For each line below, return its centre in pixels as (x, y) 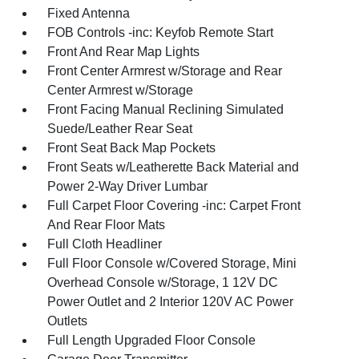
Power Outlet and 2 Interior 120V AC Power (171, 302)
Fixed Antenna (89, 13)
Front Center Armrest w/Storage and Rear (165, 71)
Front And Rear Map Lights (124, 52)
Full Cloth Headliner (105, 244)
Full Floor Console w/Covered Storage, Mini (172, 263)
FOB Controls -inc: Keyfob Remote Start (161, 32)
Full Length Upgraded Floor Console (152, 340)
